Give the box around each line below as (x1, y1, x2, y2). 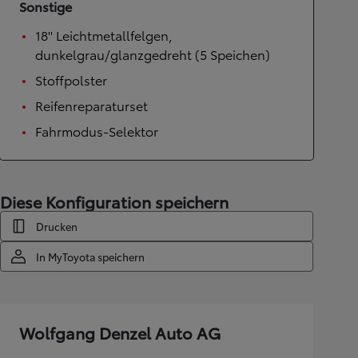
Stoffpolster (35, 70, 107, 89)
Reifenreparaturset (35, 95, 148, 114)
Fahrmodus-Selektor (35, 121, 158, 140)
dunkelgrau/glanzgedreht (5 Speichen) (35, 44, 270, 63)
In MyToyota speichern (36, 249, 145, 264)
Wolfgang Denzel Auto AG (19, 320, 221, 344)
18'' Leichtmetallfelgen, (35, 25, 173, 44)
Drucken (36, 218, 78, 233)
